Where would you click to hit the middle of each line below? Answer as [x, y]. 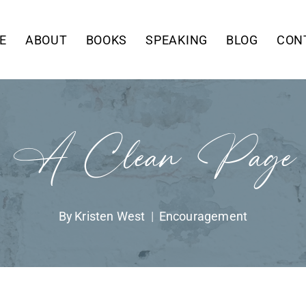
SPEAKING [177, 40]
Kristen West [110, 216]
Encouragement [203, 216]
